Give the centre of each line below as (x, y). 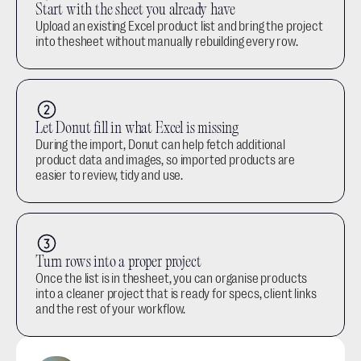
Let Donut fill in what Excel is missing (137, 129)
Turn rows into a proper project (118, 263)
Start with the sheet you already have (135, 10)
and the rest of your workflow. (111, 309)
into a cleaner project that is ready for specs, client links (176, 294)
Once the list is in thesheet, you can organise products (172, 279)
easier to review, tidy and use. (110, 176)
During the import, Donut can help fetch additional (160, 145)
